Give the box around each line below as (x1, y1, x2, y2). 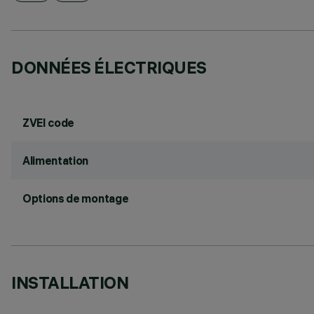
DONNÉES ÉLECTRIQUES (11, 57, 207, 78)
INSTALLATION (11, 272, 129, 293)
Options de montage (22, 191, 129, 205)
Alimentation (22, 153, 89, 168)
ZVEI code (22, 116, 75, 130)
